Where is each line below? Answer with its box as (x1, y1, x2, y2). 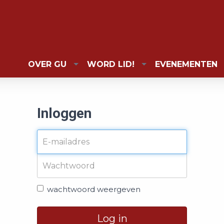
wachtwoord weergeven (47, 184, 140, 194)
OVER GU (28, 59, 66, 69)
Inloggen (37, 105, 91, 121)
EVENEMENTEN (155, 59, 217, 69)
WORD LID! (87, 59, 134, 69)
